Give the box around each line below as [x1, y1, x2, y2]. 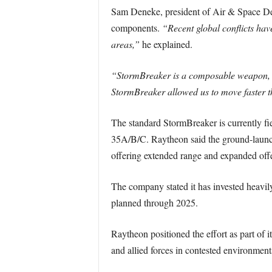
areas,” [110, 38, 140, 50]
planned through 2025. [110, 196, 198, 209]
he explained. [139, 38, 192, 50]
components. [110, 21, 162, 34]
